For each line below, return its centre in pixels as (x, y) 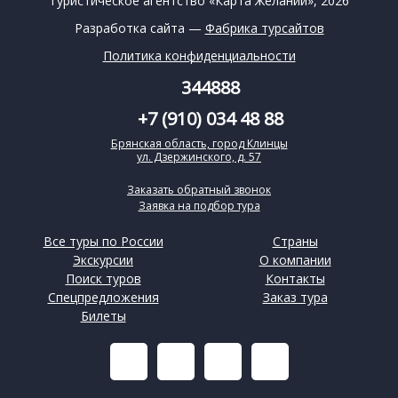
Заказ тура (295, 298)
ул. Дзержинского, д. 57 (199, 157)
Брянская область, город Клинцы (199, 144)
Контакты (295, 279)
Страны (295, 242)
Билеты (103, 316)
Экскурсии (103, 260)
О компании (295, 260)
